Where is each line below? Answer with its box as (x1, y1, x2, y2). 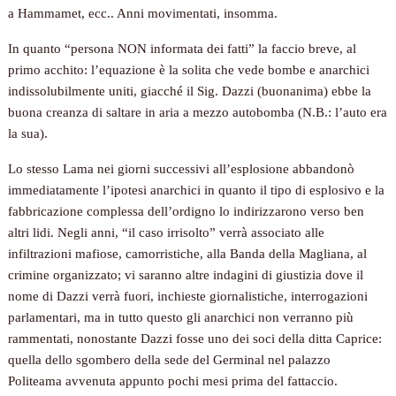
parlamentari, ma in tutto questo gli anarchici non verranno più (8, 310, 354, 325)
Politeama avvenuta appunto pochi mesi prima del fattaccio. (8, 374, 339, 389)
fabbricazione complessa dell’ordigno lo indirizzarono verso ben (8, 204, 365, 219)
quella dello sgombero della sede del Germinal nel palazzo (8, 353, 331, 368)
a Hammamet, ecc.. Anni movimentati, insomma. (8, 6, 278, 21)
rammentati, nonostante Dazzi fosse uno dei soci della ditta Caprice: (8, 331, 383, 346)
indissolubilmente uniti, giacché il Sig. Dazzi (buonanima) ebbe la (8, 84, 372, 99)
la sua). (8, 126, 49, 141)
